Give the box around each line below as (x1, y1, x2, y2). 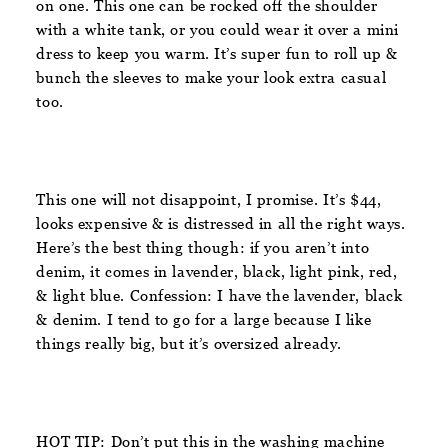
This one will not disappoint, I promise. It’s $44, (36, 190, 382, 208)
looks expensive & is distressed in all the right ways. (36, 214, 406, 232)
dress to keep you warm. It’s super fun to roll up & (36, 44, 398, 62)
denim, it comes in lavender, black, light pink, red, (36, 262, 398, 280)
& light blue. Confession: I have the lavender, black (36, 286, 403, 304)
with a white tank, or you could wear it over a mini (36, 20, 399, 38)
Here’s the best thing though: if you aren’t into (36, 238, 370, 256)
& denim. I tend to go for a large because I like (36, 310, 372, 328)
